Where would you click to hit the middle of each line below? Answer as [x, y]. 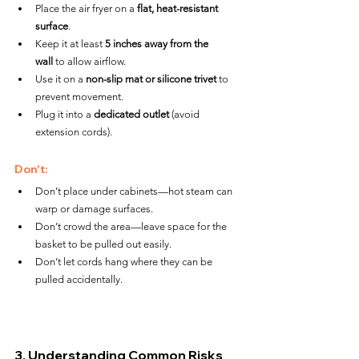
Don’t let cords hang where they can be [125, 261]
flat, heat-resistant [179, 8]
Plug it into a [65, 114]
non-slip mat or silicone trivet [151, 79]
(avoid [186, 114]
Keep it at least [70, 43]
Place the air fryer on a [86, 8]
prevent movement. [79, 96]
